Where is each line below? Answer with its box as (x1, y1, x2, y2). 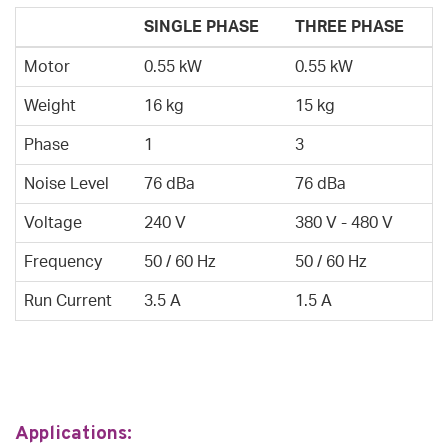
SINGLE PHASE (144, 19, 259, 36)
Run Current (24, 293, 112, 310)
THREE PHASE (295, 19, 404, 36)
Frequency (24, 254, 102, 271)
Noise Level (24, 176, 109, 193)
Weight (24, 98, 76, 115)
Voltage (24, 215, 82, 232)
